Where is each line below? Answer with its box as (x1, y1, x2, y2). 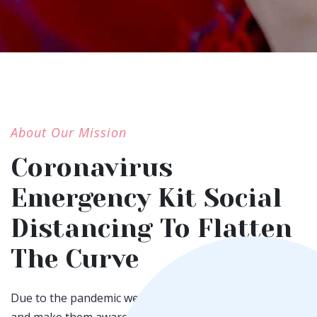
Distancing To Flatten (11, 214, 292, 243)
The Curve (11, 244, 139, 274)
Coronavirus (11, 153, 173, 183)
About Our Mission (11, 124, 127, 141)
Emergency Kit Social (11, 183, 282, 213)
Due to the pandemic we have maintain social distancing (11, 290, 306, 306)
